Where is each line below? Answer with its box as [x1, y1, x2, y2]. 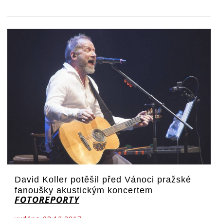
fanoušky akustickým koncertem [15, 185, 153, 195]
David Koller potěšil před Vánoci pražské [15, 175, 191, 184]
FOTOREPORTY [15, 194, 79, 205]
